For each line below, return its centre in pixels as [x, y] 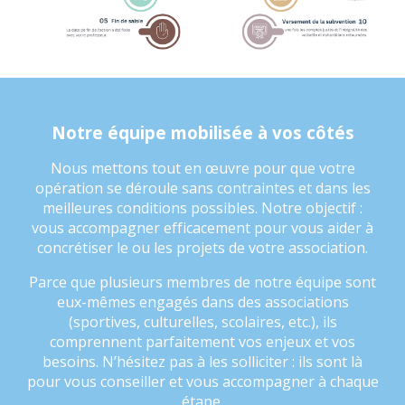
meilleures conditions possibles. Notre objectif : [202, 208]
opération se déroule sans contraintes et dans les [202, 188]
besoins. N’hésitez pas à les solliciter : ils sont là [202, 362]
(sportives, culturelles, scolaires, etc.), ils [202, 322]
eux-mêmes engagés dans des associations [202, 302]
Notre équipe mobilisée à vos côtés [202, 132]
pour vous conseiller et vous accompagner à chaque [202, 381]
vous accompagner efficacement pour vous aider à [202, 228]
